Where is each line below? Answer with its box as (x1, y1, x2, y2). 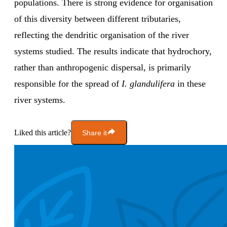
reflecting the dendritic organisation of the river (14, 30, 189, 41)
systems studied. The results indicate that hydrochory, (14, 46, 212, 57)
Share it (82, 128, 107, 137)
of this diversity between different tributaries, (14, 14, 181, 24)
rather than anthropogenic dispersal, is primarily (14, 62, 191, 73)
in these (175, 79, 206, 89)
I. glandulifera (122, 79, 175, 89)
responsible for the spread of (14, 79, 122, 89)
